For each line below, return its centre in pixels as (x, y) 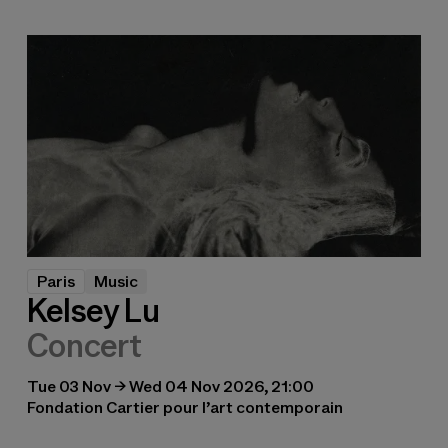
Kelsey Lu (93, 310)
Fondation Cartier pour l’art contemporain (184, 407)
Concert (84, 345)
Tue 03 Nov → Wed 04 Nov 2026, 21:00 (170, 386)
